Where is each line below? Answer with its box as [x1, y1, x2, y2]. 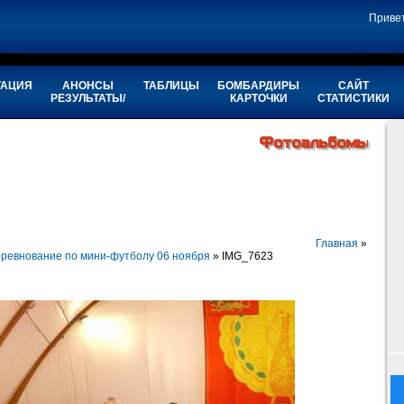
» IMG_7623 [209, 250, 273, 263]
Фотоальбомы [260, 133, 369, 152]
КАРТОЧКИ [229, 92, 288, 105]
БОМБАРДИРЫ [217, 79, 299, 92]
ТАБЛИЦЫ [143, 79, 199, 92]
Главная [315, 237, 358, 251]
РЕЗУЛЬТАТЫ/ [50, 92, 125, 105]
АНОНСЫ [62, 79, 114, 92]
